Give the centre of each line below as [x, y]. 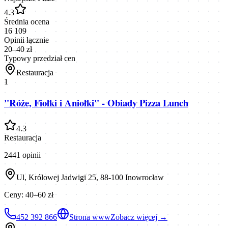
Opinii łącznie [26, 40]
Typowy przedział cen [40, 58]
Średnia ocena [27, 21]
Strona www [90, 217]
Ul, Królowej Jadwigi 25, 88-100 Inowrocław [90, 178]
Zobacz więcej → [139, 217]
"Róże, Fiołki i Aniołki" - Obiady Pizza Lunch [96, 103]
